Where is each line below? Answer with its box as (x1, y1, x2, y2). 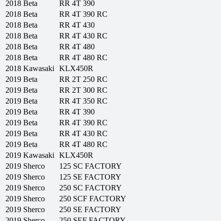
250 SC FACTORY (59, 184, 122, 192)
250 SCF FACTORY (59, 194, 126, 203)
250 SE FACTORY (59, 205, 121, 214)
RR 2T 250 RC (59, 75, 108, 84)
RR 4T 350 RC (59, 97, 108, 106)
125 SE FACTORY (59, 173, 121, 182)
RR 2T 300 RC (59, 86, 108, 95)
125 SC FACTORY (59, 162, 122, 171)
